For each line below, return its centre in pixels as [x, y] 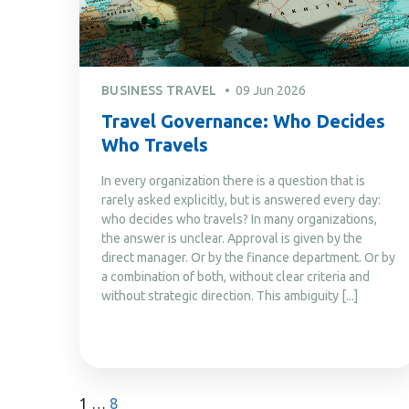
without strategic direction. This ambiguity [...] [230, 295]
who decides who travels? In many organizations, [239, 219]
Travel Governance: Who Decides [243, 121]
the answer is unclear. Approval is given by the [232, 238]
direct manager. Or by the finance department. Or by [248, 257]
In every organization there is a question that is [233, 180]
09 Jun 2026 [270, 90]
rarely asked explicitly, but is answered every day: [241, 199]
